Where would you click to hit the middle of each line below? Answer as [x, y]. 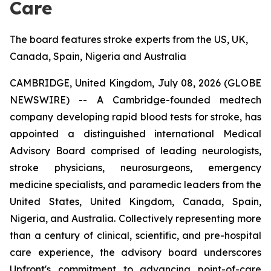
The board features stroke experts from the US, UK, [129, 39]
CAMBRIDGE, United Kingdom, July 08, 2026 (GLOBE [135, 83]
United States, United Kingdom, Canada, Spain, [135, 201]
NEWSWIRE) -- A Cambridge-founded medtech [135, 100]
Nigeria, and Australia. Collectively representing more [135, 218]
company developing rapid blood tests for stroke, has [135, 117]
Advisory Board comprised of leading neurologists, [135, 151]
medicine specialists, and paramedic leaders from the [135, 184]
